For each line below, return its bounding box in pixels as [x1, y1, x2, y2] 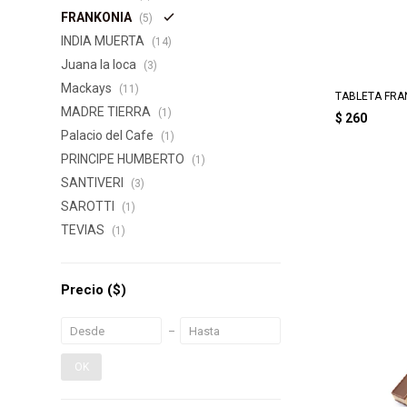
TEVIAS [61, 223, 108, 237]
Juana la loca [61, 57, 140, 72]
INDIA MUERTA [61, 34, 148, 48]
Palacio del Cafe [61, 128, 157, 143]
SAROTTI [61, 199, 118, 213]
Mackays [61, 81, 115, 95]
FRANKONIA [61, 10, 135, 25]
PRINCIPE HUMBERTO [61, 152, 188, 166]
